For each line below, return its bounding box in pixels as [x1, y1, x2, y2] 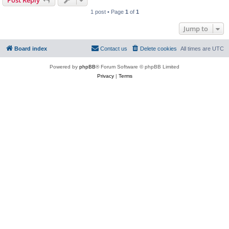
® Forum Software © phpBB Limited [96, 64, 179, 70]
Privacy [97, 73, 114, 79]
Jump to [184, 24, 208, 34]
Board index [14, 45, 47, 52]
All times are [180, 45, 212, 52]
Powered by [50, 64, 79, 70]
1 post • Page [90, 9, 125, 15]
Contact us [100, 45, 127, 52]
